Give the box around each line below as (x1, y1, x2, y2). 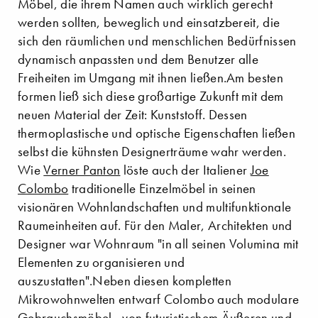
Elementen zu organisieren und (18, 254, 185, 271)
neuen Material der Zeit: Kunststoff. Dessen (18, 106, 248, 124)
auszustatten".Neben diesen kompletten (18, 273, 231, 290)
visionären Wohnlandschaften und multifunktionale (18, 199, 292, 216)
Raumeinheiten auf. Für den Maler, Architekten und (18, 217, 292, 234)
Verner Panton (43, 162, 121, 179)
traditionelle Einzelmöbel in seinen (68, 180, 256, 197)
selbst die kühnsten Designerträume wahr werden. (18, 143, 287, 160)
